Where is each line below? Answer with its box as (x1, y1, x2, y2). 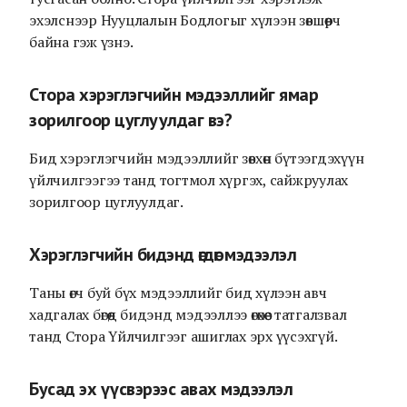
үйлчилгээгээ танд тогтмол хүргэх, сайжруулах (29, 170, 348, 190)
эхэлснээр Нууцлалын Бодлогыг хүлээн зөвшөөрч (29, 10, 341, 30)
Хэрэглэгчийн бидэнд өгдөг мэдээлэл (29, 243, 296, 266)
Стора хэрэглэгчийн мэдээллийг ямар (29, 83, 318, 106)
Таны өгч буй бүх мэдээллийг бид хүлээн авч (29, 283, 327, 303)
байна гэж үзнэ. (29, 32, 134, 52)
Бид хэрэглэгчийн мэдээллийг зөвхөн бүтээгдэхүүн (29, 148, 364, 168)
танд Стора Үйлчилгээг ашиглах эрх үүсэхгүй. (29, 326, 338, 346)
